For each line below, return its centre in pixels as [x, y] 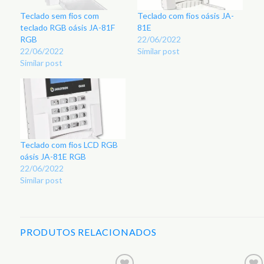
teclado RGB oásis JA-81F [67, 28]
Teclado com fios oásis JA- [186, 16]
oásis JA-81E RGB [53, 156]
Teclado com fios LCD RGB [69, 144]
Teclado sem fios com [60, 16]
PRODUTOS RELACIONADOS [88, 232]
